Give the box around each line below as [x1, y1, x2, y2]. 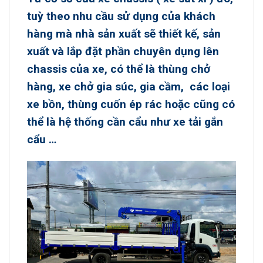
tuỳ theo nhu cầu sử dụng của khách [27, 9, 215, 23]
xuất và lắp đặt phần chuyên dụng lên [27, 44, 219, 58]
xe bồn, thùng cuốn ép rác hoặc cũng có [27, 97, 235, 111]
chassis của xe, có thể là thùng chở [27, 62, 210, 76]
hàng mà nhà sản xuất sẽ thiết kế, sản [27, 26, 221, 41]
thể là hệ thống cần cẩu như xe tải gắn [27, 114, 223, 129]
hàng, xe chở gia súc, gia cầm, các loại [27, 79, 230, 93]
